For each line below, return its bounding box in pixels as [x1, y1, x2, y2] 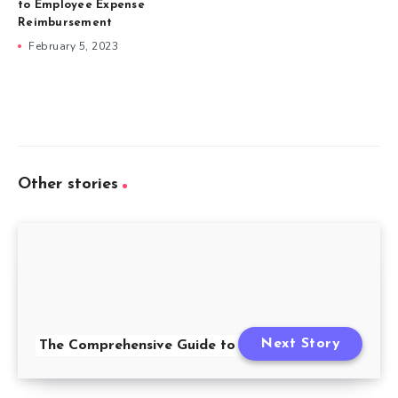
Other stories [18, 175, 118, 193]
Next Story [260, 336, 340, 351]
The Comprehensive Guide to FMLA [39, 338, 283, 353]
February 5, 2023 [28, 38, 118, 53]
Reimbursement [18, 16, 116, 28]
